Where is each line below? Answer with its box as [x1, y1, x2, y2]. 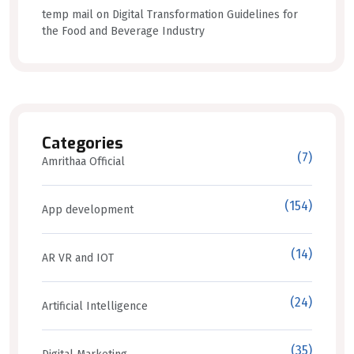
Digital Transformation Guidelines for [112, 7, 298, 21]
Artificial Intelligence [42, 299, 148, 313]
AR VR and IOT [42, 250, 114, 265]
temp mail [42, 7, 93, 21]
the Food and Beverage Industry [42, 24, 205, 38]
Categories [42, 132, 123, 154]
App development [42, 202, 134, 217]
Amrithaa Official [42, 154, 125, 168]
